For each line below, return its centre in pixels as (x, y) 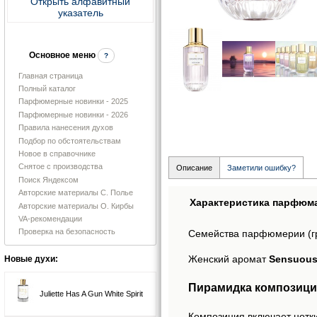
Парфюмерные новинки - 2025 (73, 102)
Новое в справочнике (57, 154)
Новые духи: (31, 259)
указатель (80, 12)
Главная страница (51, 75)
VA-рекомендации (50, 218)
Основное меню (62, 55)
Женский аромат (229, 259)
